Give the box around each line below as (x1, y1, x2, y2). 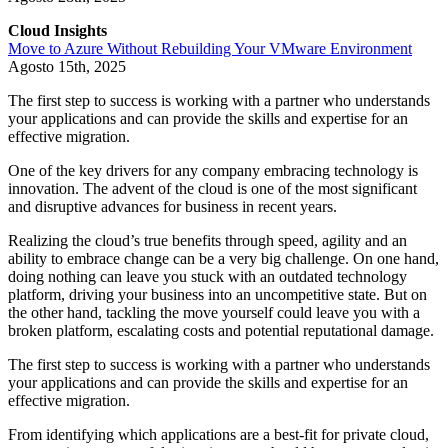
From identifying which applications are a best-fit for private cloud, (8, 426, 429, 444)
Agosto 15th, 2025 (8, 58, 126, 76)
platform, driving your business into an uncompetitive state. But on (8, 286, 427, 304)
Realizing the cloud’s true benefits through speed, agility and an (8, 232, 407, 250)
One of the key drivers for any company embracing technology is (8, 162, 418, 180)
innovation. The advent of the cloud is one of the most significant (8, 180, 417, 198)
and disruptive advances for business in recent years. (8, 198, 337, 216)
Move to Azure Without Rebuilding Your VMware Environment (8, 40, 412, 58)
